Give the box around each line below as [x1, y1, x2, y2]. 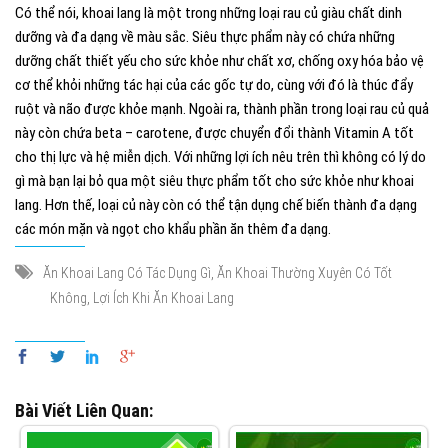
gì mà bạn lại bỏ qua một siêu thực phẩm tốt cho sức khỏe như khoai [15, 171, 414, 190]
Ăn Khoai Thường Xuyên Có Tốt [217, 264, 392, 281]
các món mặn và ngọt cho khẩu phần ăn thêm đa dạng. [15, 219, 334, 238]
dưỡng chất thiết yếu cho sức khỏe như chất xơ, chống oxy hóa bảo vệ [15, 51, 424, 70]
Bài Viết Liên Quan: [15, 399, 153, 421]
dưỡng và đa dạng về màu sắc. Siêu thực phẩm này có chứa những [15, 27, 395, 46]
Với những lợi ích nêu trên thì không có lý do [174, 147, 426, 166]
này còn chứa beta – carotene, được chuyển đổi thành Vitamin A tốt [15, 123, 414, 142]
